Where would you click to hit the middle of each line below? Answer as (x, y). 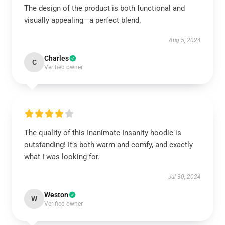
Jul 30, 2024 (185, 177)
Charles (57, 58)
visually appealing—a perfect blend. (83, 20)
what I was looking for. (62, 157)
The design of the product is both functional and (104, 8)
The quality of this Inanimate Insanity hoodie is (103, 133)
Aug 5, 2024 (185, 40)
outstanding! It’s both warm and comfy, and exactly (108, 145)
